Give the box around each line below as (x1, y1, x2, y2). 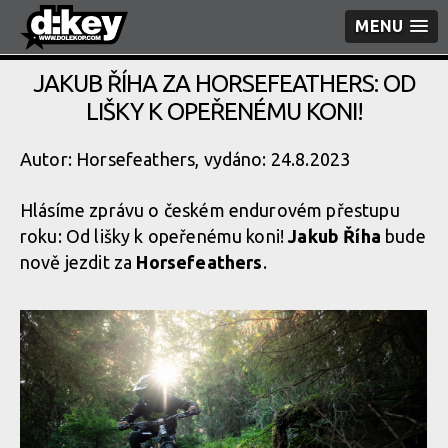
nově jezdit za (20, 252, 137, 272)
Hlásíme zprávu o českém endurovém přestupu (20, 200, 400, 220)
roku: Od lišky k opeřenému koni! (20, 226, 289, 246)
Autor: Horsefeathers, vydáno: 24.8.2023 (20, 149, 351, 169)
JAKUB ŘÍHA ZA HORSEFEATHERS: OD (32, 70, 416, 97)
